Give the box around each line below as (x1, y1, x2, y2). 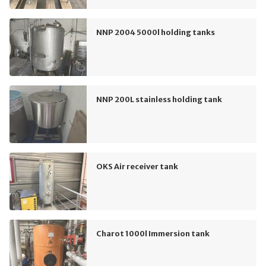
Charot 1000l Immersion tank (96, 229, 210, 239)
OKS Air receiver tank (96, 161, 178, 172)
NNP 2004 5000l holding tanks (96, 27, 215, 37)
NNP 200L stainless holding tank (96, 94, 222, 104)
